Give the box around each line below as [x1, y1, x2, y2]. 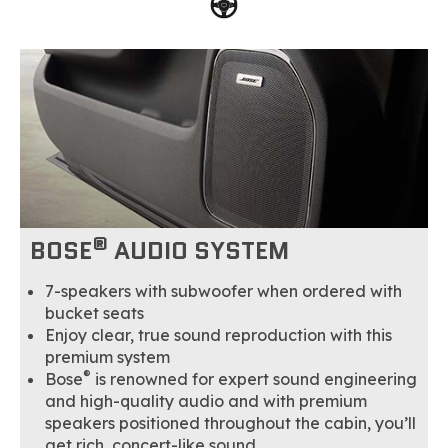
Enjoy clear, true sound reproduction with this [45, 325, 392, 346]
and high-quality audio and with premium [45, 391, 367, 412]
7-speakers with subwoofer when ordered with [45, 281, 402, 302]
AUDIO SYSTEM [108, 233, 289, 269]
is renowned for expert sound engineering [91, 369, 417, 390]
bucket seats [45, 303, 144, 324]
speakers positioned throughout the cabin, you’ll [45, 413, 416, 434]
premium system [45, 347, 170, 368]
